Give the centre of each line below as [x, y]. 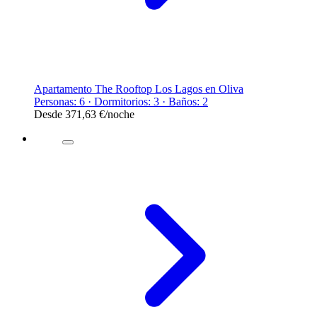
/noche [120, 114]
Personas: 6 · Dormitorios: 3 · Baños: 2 [121, 101]
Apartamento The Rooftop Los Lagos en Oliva [139, 88]
